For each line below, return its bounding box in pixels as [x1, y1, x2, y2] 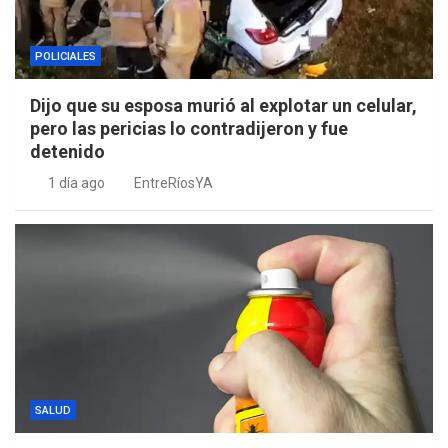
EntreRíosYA [134, 175, 213, 192]
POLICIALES [35, 50, 96, 64]
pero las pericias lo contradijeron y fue [30, 118, 348, 140]
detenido [30, 141, 105, 163]
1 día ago [47, 175, 105, 192]
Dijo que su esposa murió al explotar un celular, [30, 95, 417, 117]
